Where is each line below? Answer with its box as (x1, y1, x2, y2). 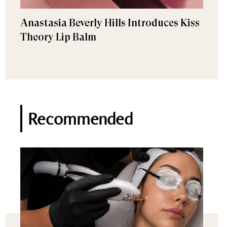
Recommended (28, 107, 133, 130)
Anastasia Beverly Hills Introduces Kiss (20, 17, 200, 29)
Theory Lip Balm (20, 31, 96, 43)
